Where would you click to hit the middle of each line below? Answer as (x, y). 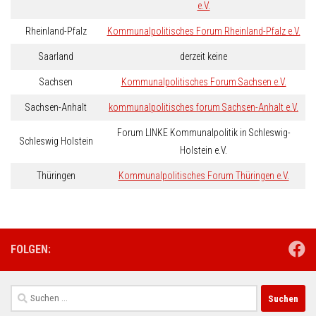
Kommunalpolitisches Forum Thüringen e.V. (203, 176)
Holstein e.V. (203, 151)
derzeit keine (203, 57)
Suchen (27, 293)
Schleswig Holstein (56, 141)
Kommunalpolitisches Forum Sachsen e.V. (203, 82)
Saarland (56, 57)
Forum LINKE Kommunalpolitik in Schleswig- (203, 133)
